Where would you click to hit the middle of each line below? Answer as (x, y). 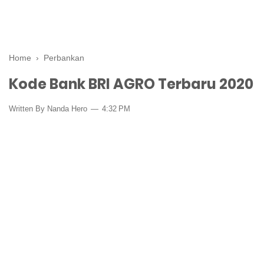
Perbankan (64, 58)
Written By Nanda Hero (49, 109)
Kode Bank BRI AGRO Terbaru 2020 (131, 84)
